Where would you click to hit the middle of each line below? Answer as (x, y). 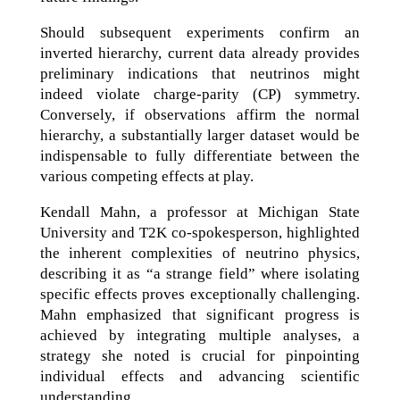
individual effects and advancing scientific (200, 376)
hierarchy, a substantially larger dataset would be (200, 135)
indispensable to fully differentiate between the (200, 155)
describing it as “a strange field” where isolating (200, 273)
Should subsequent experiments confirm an (200, 32)
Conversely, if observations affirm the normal (200, 114)
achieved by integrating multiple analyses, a (200, 335)
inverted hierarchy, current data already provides (200, 53)
